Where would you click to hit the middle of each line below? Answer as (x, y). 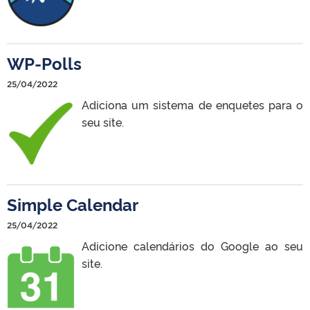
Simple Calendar (73, 203)
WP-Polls (44, 62)
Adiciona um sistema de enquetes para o (192, 104)
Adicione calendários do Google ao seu (192, 245)
